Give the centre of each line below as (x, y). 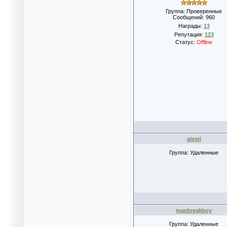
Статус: (186, 42)
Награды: (191, 26)
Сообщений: (189, 17)
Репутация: (189, 34)
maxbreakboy (194, 210)
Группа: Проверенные (194, 11)
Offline (204, 42)
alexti (194, 139)
